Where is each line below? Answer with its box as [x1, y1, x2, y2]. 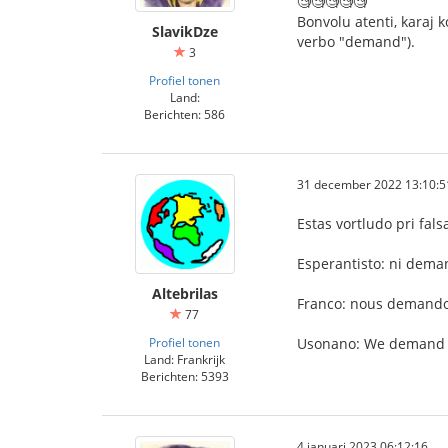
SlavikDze [151, 22, 218, 41]
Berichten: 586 [144, 106, 225, 122]
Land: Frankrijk [144, 351, 225, 367]
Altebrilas [151, 284, 218, 303]
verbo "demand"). [297, 32, 415, 51]
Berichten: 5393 [140, 368, 229, 384]
